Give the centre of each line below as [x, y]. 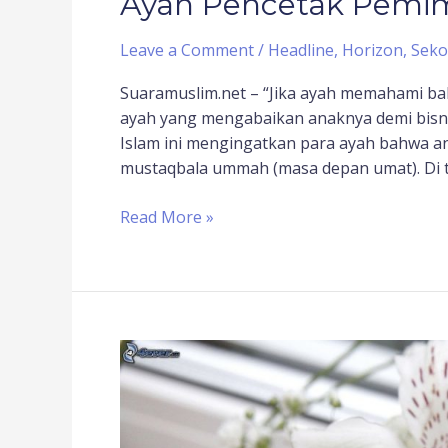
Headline [301, 49]
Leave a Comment [187, 49]
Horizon [372, 49]
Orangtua [155, 425]
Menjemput [162, 375]
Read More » [167, 216]
